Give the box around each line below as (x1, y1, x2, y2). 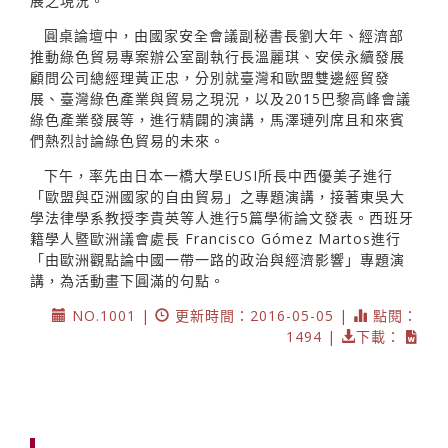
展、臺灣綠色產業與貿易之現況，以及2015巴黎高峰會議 (30, 88, 411, 108)
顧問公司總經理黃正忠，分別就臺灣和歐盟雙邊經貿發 (30, 67, 390, 87)
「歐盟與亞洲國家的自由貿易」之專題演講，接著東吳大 (30, 186, 405, 206)
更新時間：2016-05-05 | (170, 305, 353, 325)
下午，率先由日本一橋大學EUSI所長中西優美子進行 (44, 165, 393, 185)
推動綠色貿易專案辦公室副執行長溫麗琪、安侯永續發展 (30, 46, 405, 66)
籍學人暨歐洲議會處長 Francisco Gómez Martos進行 (30, 228, 401, 248)
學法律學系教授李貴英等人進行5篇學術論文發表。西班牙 (30, 207, 414, 227)
